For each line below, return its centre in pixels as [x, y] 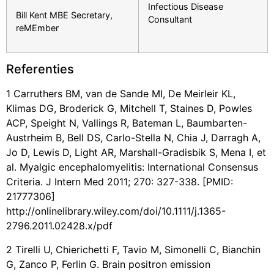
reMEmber [37, 28]
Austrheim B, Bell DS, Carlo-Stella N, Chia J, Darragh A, [133, 138]
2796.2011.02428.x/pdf [59, 226]
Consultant [170, 20]
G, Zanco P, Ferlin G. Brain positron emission [108, 264]
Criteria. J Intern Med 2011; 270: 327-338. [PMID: [120, 182]
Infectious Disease [186, 7]
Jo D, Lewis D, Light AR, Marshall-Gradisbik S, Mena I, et [136, 153]
